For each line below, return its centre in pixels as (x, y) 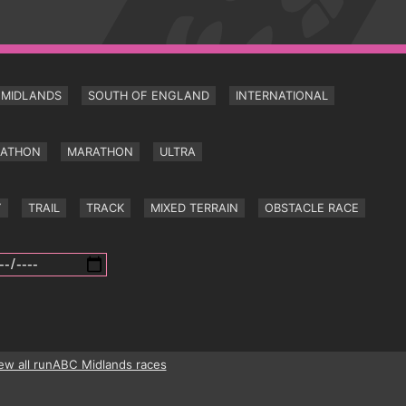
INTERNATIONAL (282, 95)
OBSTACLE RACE (312, 208)
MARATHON (100, 151)
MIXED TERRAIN (194, 208)
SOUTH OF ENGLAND (149, 95)
